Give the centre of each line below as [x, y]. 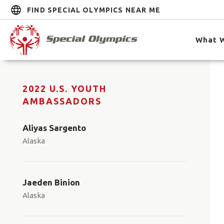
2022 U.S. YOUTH [64, 88]
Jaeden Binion [51, 182]
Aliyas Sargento [54, 128]
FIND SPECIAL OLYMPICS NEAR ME [94, 10]
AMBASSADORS [62, 101]
